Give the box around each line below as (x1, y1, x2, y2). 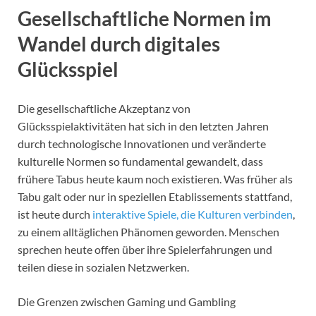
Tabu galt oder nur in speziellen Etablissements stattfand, (18, 189, 292, 203)
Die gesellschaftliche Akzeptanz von (18, 101, 190, 115)
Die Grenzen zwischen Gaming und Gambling (18, 294, 236, 308)
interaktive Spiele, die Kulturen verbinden (92, 207, 293, 221)
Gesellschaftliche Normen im (18, 6, 272, 30)
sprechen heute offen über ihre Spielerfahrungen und (18, 242, 272, 256)
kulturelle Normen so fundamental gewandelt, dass (18, 154, 263, 168)
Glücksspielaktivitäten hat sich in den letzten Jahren (18, 119, 269, 133)
